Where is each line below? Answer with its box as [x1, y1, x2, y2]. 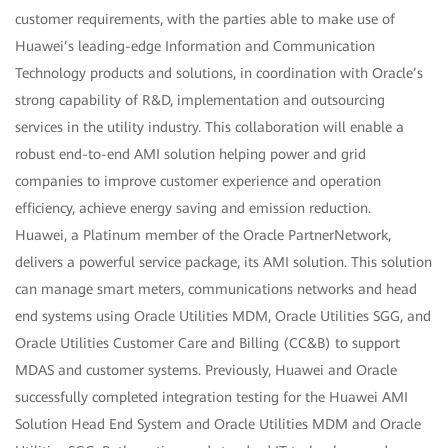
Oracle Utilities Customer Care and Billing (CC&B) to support [15, 334, 400, 351]
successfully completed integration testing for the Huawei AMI [15, 388, 408, 405]
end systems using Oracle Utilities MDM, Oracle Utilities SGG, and [15, 307, 431, 324]
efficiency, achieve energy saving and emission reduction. [15, 199, 371, 216]
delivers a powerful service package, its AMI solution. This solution [15, 253, 432, 270]
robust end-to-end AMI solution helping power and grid [15, 145, 366, 162]
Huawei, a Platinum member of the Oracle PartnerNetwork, [15, 226, 391, 243]
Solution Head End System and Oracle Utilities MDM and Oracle [15, 415, 421, 432]
